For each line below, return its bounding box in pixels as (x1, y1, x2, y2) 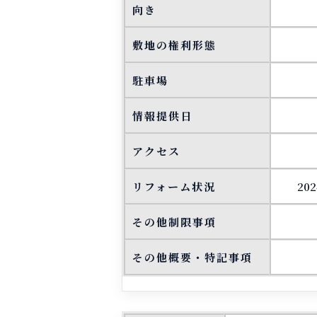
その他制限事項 (132, 214, 217, 229)
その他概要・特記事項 (132, 250, 253, 265)
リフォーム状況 (132, 179, 216, 194)
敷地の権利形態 (132, 38, 217, 52)
